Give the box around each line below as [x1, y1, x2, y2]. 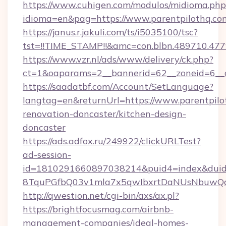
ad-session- [23, 149, 71, 160]
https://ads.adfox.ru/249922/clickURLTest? [23, 135, 201, 147]
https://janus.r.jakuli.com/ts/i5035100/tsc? [23, 26, 198, 38]
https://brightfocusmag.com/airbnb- [23, 203, 174, 215]
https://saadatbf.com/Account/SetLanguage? [23, 81, 213, 92]
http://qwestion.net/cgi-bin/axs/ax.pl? [23, 190, 179, 201]
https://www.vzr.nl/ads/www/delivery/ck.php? [23, 53, 213, 65]
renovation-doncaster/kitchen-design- [23, 108, 186, 120]
